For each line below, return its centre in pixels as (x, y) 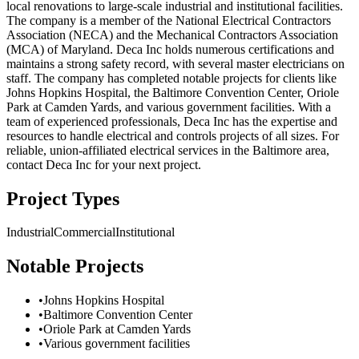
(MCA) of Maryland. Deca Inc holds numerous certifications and (170, 49)
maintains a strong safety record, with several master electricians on (175, 63)
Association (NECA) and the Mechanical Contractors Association (172, 34)
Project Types (63, 198)
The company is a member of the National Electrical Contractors (169, 20)
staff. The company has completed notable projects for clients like (171, 78)
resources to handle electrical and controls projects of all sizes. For (173, 135)
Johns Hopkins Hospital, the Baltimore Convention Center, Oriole (173, 92)
